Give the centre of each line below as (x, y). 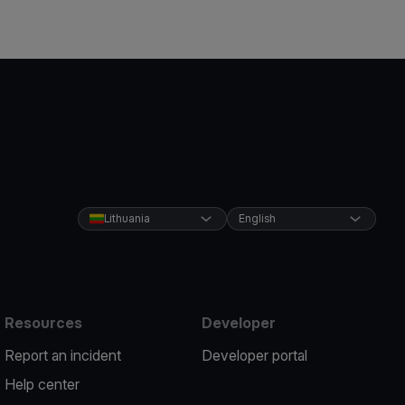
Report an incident (63, 355)
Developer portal (254, 355)
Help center (42, 384)
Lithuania (127, 218)
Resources (44, 323)
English (257, 218)
